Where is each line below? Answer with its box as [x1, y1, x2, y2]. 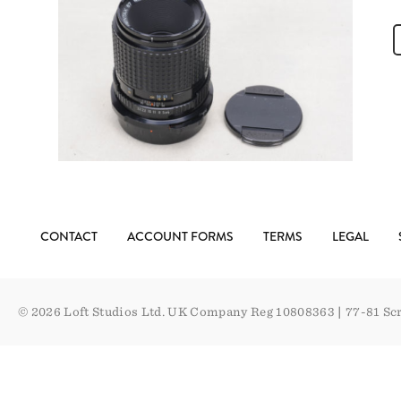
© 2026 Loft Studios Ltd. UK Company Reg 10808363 [18, 305, 338, 319]
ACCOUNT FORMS [127, 227, 234, 245]
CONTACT [40, 227, 98, 245]
